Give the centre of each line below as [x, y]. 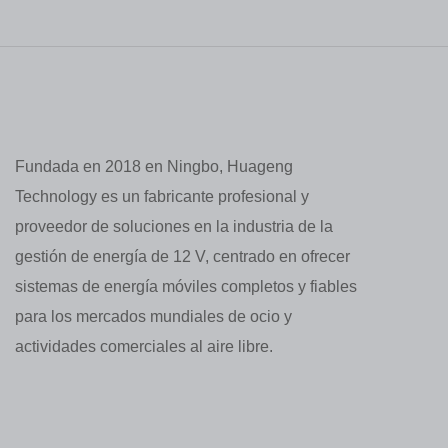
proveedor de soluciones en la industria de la [174, 227]
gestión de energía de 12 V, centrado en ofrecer [182, 257]
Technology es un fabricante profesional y [162, 197]
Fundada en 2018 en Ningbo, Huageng [154, 167]
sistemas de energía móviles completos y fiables [186, 287]
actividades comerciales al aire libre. [144, 347]
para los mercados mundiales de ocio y [153, 317]
